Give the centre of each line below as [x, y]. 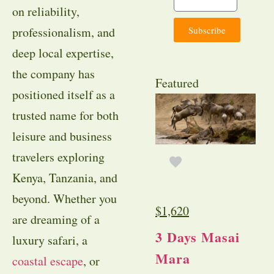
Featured [177, 83]
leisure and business [62, 136]
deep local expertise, [63, 53]
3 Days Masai [198, 237]
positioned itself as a [64, 94]
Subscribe [207, 30]
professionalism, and [64, 32]
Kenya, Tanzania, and [65, 178]
